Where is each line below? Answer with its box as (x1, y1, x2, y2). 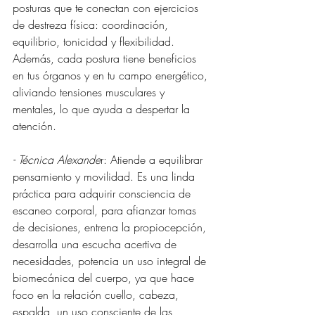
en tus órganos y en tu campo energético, (13, 67, 211, 84)
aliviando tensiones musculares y (13, 84, 168, 101)
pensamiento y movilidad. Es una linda (13, 169, 198, 185)
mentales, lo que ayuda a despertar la (13, 101, 193, 117)
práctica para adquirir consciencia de (13, 186, 194, 202)
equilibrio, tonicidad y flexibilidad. (13, 34, 178, 50)
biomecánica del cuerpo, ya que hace (13, 270, 198, 286)
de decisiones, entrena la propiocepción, (13, 219, 210, 236)
